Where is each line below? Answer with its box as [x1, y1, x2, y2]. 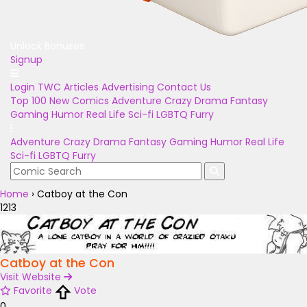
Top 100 [10, 94, 47, 108]
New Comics [49, 94, 109, 108]
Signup [10, 53, 42, 66]
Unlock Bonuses [10, 39, 84, 53]
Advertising [101, 80, 154, 94]
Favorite [14, 284, 52, 298]
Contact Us [157, 80, 211, 94]
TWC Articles [38, 80, 99, 94]
